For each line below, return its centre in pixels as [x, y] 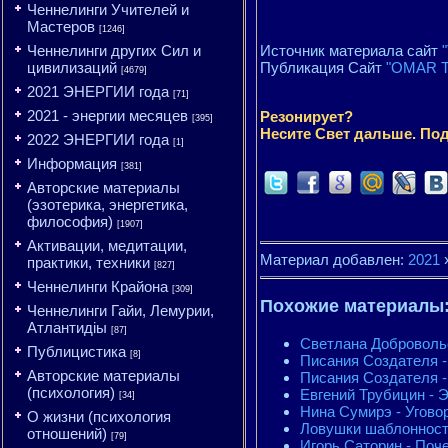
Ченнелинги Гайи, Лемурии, [120, 310]
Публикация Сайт [323, 67]
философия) [70, 221]
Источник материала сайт [351, 50]
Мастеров [61, 26]
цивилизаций [72, 67]
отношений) [67, 433]
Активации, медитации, [107, 245]
